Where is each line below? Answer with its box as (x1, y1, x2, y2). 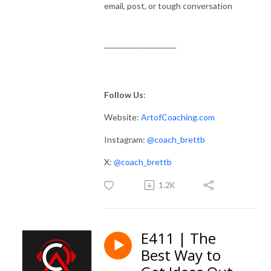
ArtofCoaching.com (141, 111, 215, 122)
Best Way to (141, 244, 221, 265)
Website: (104, 111, 141, 122)
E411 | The (141, 227, 216, 248)
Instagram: (104, 134, 147, 145)
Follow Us (104, 89, 143, 100)
